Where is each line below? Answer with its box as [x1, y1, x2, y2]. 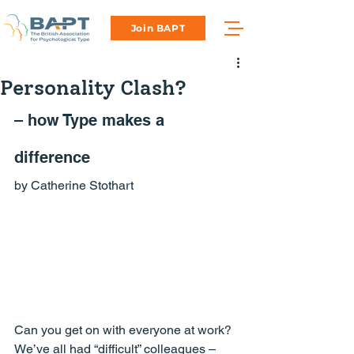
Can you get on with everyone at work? [14, 322, 232, 338]
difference [14, 148, 90, 167]
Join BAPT [130, 22, 186, 34]
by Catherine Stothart [14, 178, 134, 193]
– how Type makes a [14, 111, 169, 130]
